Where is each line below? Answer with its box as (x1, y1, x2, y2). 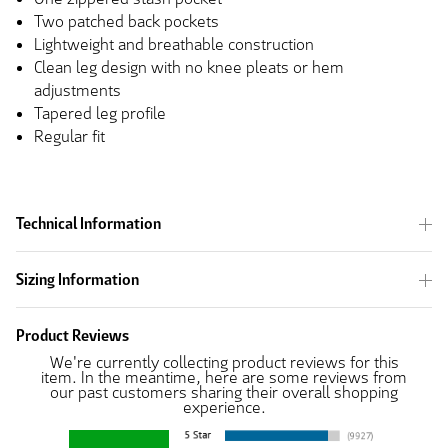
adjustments (34, 80, 121, 102)
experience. (182, 397, 266, 419)
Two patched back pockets (34, 11, 219, 33)
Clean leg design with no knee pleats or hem (34, 57, 344, 79)
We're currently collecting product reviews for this (49, 352, 399, 374)
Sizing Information (16, 269, 139, 291)
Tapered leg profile (34, 103, 166, 125)
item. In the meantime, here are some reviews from (41, 367, 407, 389)
